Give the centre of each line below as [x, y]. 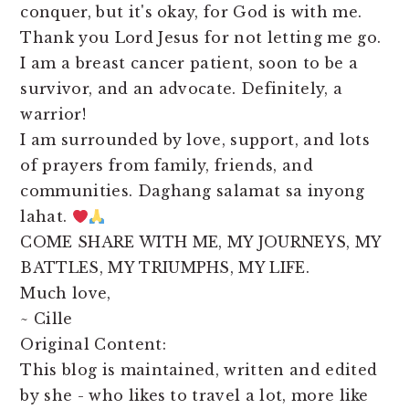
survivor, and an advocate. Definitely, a [182, 88]
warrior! [53, 114]
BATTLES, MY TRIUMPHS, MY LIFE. [165, 267]
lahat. [46, 216]
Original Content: [93, 344]
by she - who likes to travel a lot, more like [194, 395]
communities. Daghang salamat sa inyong [193, 190]
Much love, [66, 293]
